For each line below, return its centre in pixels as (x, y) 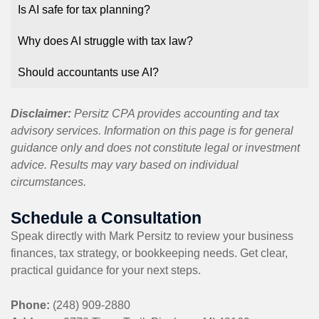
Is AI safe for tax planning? (84, 9)
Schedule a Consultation (106, 218)
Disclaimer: (41, 113)
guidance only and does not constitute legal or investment (155, 147)
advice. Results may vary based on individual (125, 164)
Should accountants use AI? (88, 72)
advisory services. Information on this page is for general (152, 130)
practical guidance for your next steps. (106, 270)
